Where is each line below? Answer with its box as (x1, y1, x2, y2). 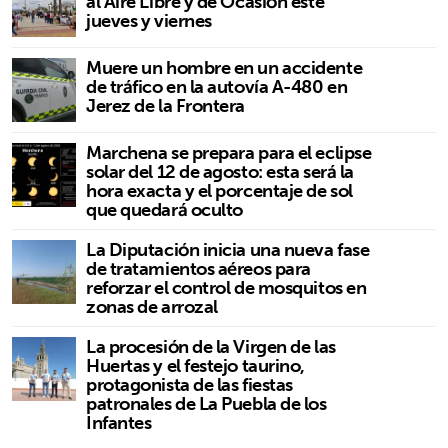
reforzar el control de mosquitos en (86, 272, 367, 304)
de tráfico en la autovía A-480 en (86, 71, 348, 103)
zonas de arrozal (86, 291, 218, 323)
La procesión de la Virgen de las (86, 331, 336, 363)
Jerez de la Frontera (86, 90, 246, 122)
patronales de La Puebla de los (86, 388, 327, 420)
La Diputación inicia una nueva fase (86, 234, 370, 266)
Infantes (86, 407, 152, 439)
